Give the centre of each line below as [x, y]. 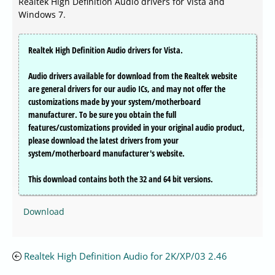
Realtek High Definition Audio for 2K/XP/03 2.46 [126, 256]
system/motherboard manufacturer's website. [107, 153]
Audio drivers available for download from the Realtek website [133, 76]
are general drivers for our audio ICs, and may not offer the [127, 89]
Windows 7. [42, 15]
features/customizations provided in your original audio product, [137, 128]
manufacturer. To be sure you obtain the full [102, 115]
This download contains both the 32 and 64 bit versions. [121, 179]
